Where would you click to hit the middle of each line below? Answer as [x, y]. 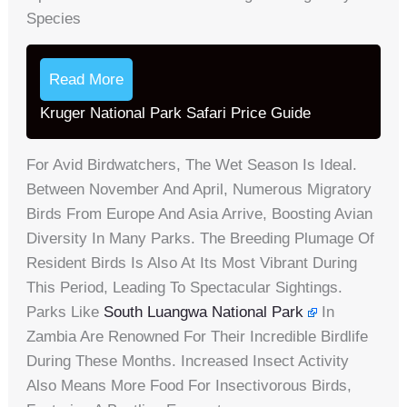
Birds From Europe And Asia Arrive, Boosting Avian [200, 214]
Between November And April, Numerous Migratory [199, 190]
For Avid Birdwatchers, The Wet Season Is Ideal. [192, 165]
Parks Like [65, 313]
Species [54, 19]
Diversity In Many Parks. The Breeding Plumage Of [201, 239]
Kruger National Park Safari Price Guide [176, 114]
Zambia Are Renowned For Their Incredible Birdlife [198, 337]
